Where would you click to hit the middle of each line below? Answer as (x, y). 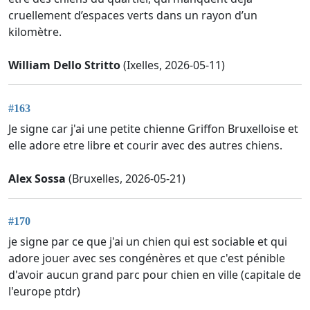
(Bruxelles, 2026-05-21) (126, 178)
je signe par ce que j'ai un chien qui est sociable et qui (148, 241)
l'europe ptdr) (44, 291)
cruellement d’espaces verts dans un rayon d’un (133, 16)
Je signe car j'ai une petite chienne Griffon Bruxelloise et (153, 128)
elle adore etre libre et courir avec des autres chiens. (145, 145)
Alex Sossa (37, 178)
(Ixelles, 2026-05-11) (173, 65)
